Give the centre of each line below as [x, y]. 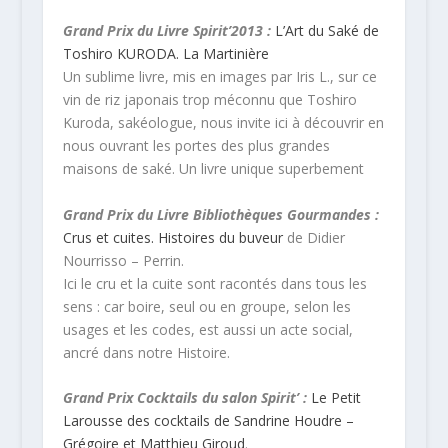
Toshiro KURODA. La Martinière [165, 54]
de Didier [313, 237]
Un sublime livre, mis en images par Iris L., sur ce [219, 77]
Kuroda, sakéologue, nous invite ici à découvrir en [223, 123]
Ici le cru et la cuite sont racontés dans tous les [214, 283]
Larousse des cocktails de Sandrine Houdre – [208, 421]
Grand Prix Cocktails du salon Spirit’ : [184, 398]
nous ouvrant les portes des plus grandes [196, 146]
